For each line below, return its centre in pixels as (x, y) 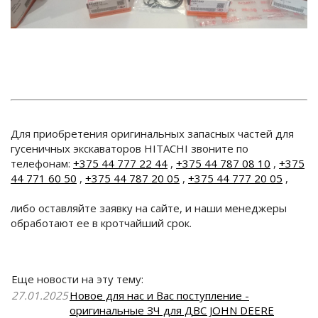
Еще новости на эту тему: (81, 279)
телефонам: (42, 163)
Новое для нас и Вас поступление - (159, 295)
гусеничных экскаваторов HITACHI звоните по (130, 148)
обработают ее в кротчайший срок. (101, 223)
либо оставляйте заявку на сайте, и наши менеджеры (149, 208)
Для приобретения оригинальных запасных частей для (152, 133)
